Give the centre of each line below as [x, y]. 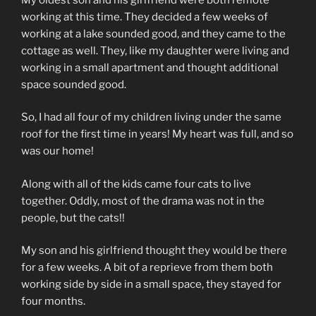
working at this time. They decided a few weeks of [145, 17]
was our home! [57, 151]
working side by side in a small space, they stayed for [151, 285]
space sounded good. [74, 84]
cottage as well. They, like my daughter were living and [155, 50]
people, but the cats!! [73, 218]
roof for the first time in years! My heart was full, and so [157, 134]
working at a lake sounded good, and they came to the [153, 34]
